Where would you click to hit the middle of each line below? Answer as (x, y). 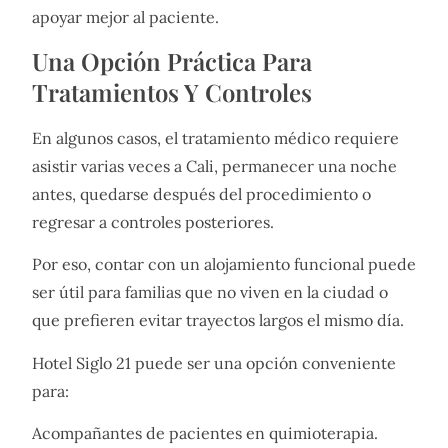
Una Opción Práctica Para (172, 60)
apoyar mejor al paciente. (125, 17)
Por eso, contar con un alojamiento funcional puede (224, 264)
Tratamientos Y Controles (172, 91)
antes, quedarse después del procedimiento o (201, 193)
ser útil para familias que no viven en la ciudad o (210, 292)
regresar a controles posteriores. (153, 221)
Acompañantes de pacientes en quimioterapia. (205, 432)
